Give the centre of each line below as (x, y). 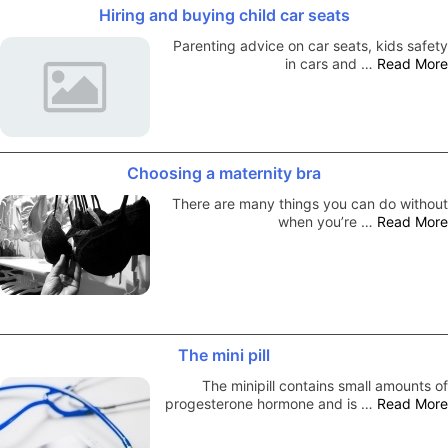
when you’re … (327, 221)
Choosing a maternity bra (224, 172)
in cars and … (331, 63)
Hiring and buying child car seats (224, 14)
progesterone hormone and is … (271, 403)
